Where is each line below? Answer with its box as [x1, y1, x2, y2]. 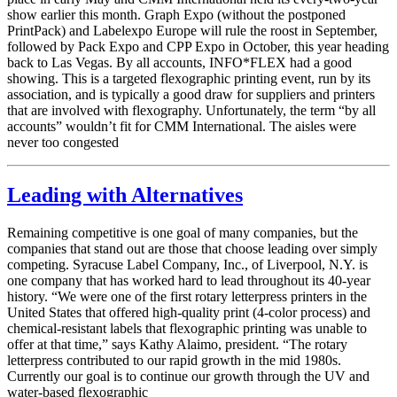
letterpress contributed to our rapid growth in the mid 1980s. [7, 353, 341, 369]
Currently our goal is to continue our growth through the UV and [7, 369, 370, 385]
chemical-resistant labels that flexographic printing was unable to [7, 321, 367, 337]
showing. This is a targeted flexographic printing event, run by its [7, 70, 370, 86]
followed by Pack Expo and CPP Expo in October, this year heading [7, 38, 389, 54]
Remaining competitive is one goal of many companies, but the [7, 225, 358, 241]
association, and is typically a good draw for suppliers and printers [7, 86, 375, 102]
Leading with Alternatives [7, 183, 243, 207]
